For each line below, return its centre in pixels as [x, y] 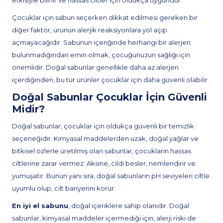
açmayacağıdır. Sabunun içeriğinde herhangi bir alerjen [101, 42]
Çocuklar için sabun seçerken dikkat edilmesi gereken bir [105, 17]
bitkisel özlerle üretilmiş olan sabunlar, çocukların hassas [102, 151]
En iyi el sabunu [40, 206]
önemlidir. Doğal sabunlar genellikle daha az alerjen [95, 67]
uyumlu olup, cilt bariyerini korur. [64, 188]
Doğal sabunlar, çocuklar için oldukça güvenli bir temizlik [103, 126]
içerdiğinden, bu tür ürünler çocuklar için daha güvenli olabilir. [111, 80]
